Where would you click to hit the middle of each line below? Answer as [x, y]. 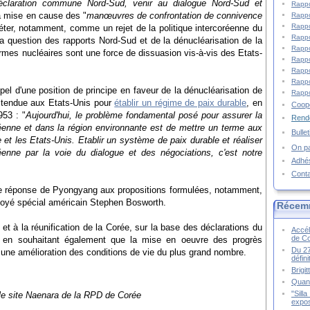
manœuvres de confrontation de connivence [174, 15]
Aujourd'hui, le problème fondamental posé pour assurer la [144, 115]
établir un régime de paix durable [181, 102]
